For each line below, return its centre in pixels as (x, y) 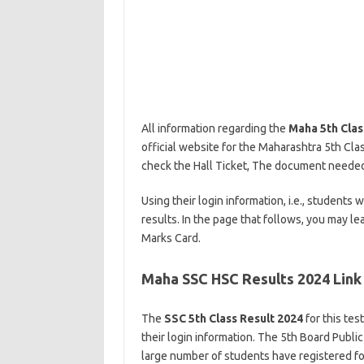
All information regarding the (214, 128)
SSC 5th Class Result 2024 (233, 318)
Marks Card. (171, 238)
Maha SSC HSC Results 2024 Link (251, 279)
